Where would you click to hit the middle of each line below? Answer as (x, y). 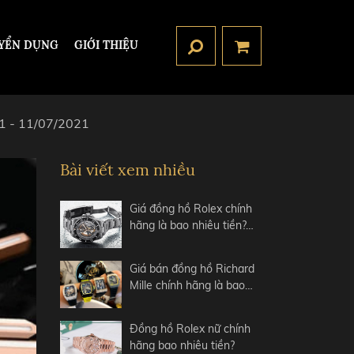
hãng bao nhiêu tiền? (183, 345)
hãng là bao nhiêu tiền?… (192, 225)
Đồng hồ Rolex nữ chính (190, 329)
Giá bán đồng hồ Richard (192, 269)
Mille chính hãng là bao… (192, 285)
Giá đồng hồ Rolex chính (191, 209)
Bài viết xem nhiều (128, 169)
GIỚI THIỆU (106, 45)
